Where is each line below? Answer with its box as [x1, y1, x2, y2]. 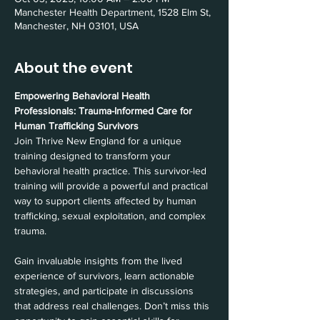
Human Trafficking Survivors [14, 120, 139, 131]
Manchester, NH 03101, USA [14, 20, 139, 31]
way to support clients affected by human [14, 195, 199, 206]
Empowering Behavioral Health [14, 90, 153, 101]
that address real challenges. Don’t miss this [14, 300, 212, 311]
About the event [14, 58, 133, 78]
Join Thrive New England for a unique [14, 135, 184, 146]
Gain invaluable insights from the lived [14, 255, 185, 266]
